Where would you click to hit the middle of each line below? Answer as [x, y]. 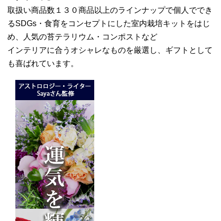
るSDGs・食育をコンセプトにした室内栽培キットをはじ [109, 23]
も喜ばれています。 [43, 63]
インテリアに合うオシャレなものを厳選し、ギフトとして [110, 50]
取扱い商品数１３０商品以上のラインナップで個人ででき [110, 10]
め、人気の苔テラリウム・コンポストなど [82, 37]
